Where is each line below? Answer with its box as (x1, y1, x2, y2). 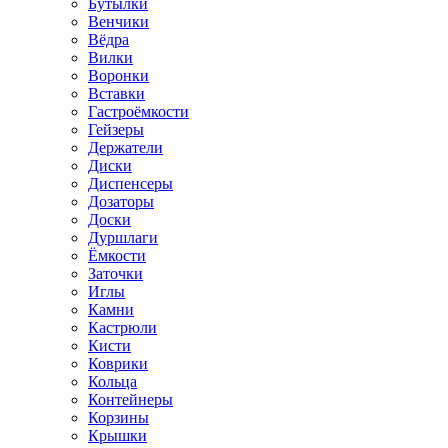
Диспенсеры (88, 175, 173, 193)
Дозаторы (88, 193, 154, 211)
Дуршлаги (88, 229, 158, 247)
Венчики (88, 13, 149, 31)
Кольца (88, 373, 137, 391)
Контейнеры (88, 391, 173, 409)
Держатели (88, 139, 163, 157)
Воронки (88, 67, 149, 85)
